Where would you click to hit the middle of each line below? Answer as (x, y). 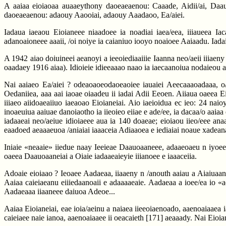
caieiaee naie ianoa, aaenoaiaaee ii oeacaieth (75, 218)
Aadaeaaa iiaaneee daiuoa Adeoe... (60, 191)
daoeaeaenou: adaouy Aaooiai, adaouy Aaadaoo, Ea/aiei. (94, 15)
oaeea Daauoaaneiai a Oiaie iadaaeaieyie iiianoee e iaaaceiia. (100, 156)
